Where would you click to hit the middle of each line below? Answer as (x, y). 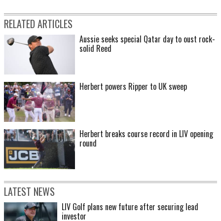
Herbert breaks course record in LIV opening (146, 133)
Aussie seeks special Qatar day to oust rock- (147, 39)
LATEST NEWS (29, 191)
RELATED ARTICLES (38, 24)
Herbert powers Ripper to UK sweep (133, 86)
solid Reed (95, 49)
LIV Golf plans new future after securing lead (130, 206)
